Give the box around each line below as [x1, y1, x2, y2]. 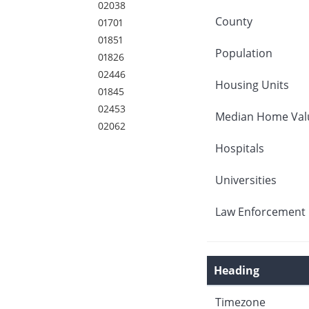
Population [215, 45, 272, 61]
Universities [215, 172, 277, 188]
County [215, 13, 252, 29]
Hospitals [215, 140, 264, 156]
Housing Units [215, 77, 289, 92]
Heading [213, 262, 259, 278]
